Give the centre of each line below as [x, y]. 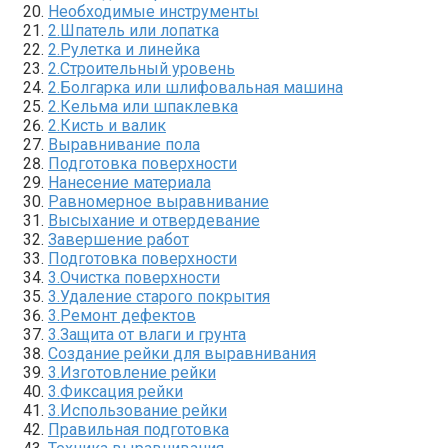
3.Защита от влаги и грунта [147, 334]
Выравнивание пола [124, 144]
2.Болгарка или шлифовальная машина [195, 87]
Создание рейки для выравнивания [182, 353]
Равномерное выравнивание [158, 201]
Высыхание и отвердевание [154, 220]
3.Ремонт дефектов [122, 315]
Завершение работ [118, 239]
